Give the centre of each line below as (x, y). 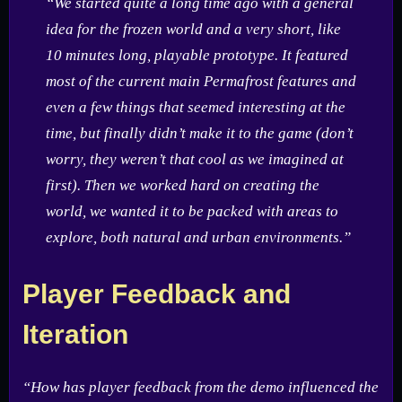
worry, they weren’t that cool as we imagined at (194, 160)
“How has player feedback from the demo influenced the (201, 387)
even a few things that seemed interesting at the (195, 108)
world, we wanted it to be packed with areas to (192, 212)
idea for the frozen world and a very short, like (193, 30)
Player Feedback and (157, 293)
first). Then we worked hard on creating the (182, 186)
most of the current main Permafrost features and (201, 82)
